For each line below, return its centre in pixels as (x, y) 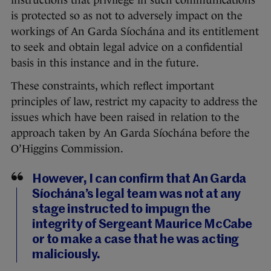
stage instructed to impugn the (121, 210)
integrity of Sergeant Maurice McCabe (142, 225)
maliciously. (66, 255)
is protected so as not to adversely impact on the (127, 16)
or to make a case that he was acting (135, 240)
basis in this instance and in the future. (105, 63)
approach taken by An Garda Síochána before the (130, 133)
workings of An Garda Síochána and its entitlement (135, 32)
